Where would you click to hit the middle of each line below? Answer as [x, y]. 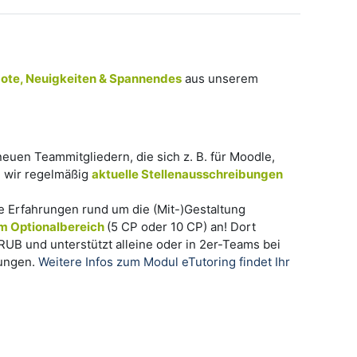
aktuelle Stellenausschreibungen [187, 174]
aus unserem [220, 78]
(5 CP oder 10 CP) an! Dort [181, 226]
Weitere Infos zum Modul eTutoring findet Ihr [164, 261]
